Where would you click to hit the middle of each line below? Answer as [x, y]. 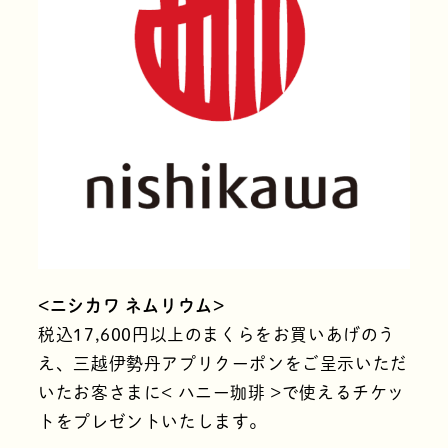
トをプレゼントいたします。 [152, 422]
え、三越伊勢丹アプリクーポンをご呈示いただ [223, 364]
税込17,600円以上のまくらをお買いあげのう [217, 335]
